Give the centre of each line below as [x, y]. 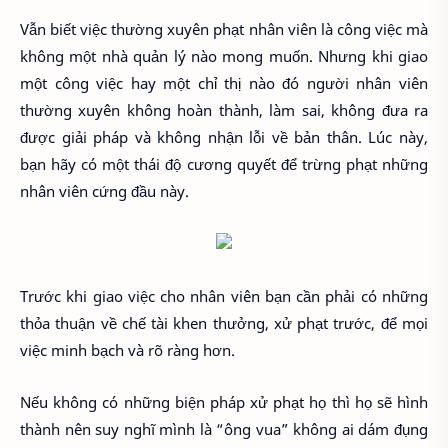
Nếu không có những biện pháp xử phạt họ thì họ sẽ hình [224, 402]
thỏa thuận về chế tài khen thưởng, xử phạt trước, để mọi [224, 322]
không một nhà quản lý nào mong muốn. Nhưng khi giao [224, 55]
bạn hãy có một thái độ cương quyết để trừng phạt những [224, 163]
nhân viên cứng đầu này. [104, 190]
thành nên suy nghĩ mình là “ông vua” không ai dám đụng [224, 429]
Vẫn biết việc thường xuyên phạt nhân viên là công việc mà [224, 28]
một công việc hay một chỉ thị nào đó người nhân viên [224, 82]
